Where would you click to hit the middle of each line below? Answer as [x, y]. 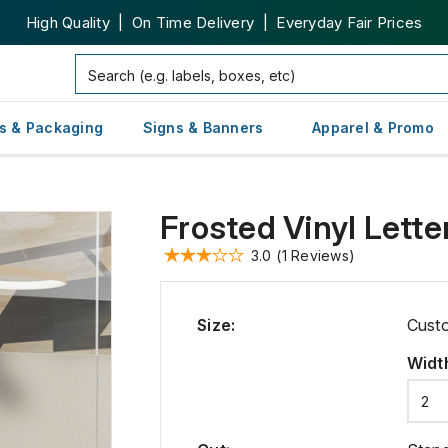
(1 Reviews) [315, 255]
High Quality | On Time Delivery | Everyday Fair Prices [224, 22]
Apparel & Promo [373, 127]
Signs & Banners [203, 127]
